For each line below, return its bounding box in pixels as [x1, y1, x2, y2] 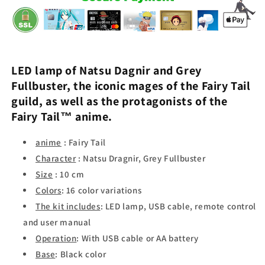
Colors [35, 185, 62, 196]
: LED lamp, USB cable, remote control [100, 201, 256, 212]
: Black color [55, 248, 106, 260]
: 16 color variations [61, 185, 142, 196]
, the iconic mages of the [67, 78, 202, 94]
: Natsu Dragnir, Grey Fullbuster [76, 153, 206, 164]
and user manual [23, 216, 91, 228]
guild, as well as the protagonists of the [11, 93, 228, 109]
